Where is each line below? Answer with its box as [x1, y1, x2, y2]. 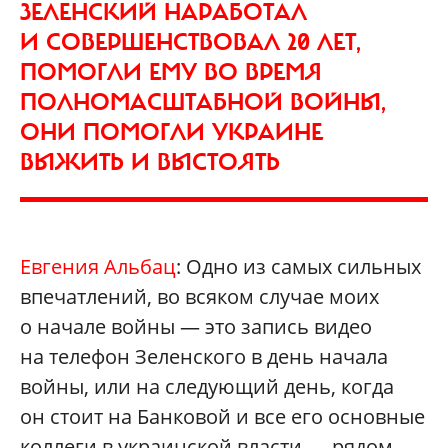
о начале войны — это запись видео [20, 312, 372, 340]
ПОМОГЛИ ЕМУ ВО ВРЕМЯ [20, 56, 322, 87]
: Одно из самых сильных [176, 252, 421, 280]
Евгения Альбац [20, 252, 176, 280]
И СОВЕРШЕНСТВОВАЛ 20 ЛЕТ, [20, 26, 361, 57]
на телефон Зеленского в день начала [20, 342, 388, 370]
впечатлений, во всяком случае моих [20, 282, 379, 310]
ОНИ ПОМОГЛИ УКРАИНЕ [20, 116, 323, 147]
